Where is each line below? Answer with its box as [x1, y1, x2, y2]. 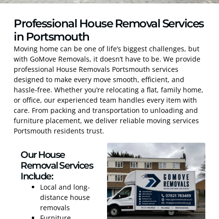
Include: [21, 171, 53, 182]
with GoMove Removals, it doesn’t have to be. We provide [14, 54, 200, 64]
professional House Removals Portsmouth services [14, 64, 178, 74]
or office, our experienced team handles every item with [14, 95, 197, 105]
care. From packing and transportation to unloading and [14, 105, 198, 115]
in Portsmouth [14, 29, 89, 44]
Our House [21, 149, 65, 161]
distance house [40, 193, 90, 202]
